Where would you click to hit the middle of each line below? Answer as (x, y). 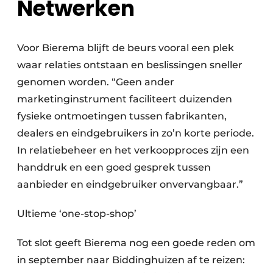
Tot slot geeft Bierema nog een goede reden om (136, 243)
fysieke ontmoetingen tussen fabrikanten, (122, 116)
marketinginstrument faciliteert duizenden (125, 99)
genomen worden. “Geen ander (96, 82)
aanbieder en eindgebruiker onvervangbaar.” (130, 185)
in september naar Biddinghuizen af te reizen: (131, 260)
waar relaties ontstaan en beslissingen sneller (130, 65)
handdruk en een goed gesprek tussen (114, 168)
